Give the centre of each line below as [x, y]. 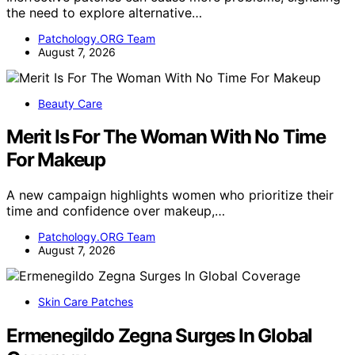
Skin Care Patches [86, 302]
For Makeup [56, 160]
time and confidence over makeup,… [116, 211]
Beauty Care [70, 103]
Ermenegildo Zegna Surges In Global [160, 336]
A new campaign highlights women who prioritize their [170, 195]
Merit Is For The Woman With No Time [166, 137]
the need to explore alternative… [104, 12]
